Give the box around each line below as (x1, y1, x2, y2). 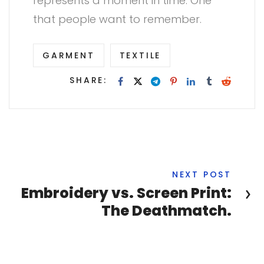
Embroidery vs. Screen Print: (21, 183, 232, 203)
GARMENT (42, 49, 95, 62)
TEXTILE (119, 49, 161, 62)
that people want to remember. (33, 12, 202, 27)
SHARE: (70, 74, 107, 87)
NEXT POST (171, 169, 232, 181)
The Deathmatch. (101, 201, 232, 221)
